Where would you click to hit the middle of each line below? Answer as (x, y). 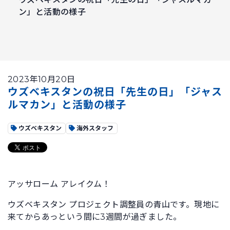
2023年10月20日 (42, 79)
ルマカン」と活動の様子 (67, 105)
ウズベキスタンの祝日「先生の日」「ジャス (115, 92)
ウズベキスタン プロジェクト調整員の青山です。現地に (114, 205)
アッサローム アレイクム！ (59, 184)
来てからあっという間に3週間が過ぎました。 (95, 217)
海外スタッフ (94, 128)
